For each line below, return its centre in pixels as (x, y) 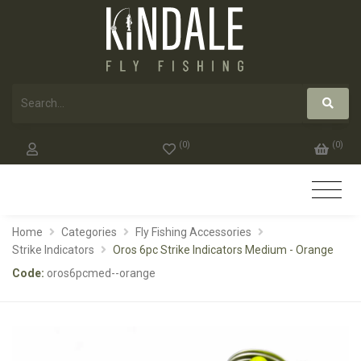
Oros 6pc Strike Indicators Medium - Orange (223, 249)
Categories (89, 232)
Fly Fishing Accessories (193, 232)
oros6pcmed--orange (101, 273)
